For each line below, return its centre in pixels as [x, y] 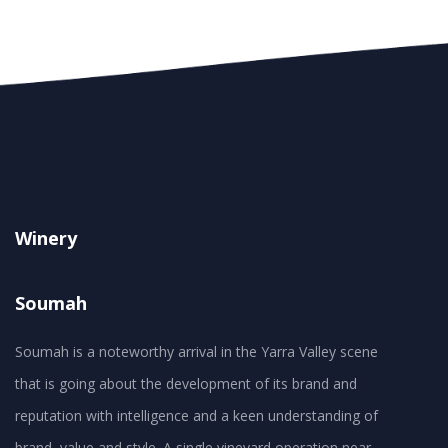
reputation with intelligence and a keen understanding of [196, 416]
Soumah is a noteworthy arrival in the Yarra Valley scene [196, 352]
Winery [46, 238]
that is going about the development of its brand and [186, 384]
